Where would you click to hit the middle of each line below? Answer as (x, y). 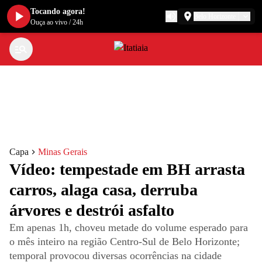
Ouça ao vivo (49, 22)
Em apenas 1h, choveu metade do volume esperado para (129, 227)
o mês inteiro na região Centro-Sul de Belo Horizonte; (125, 242)
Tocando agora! (58, 11)
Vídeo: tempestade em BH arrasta (127, 169)
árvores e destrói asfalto (92, 210)
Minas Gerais (63, 152)
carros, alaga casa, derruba (104, 190)
